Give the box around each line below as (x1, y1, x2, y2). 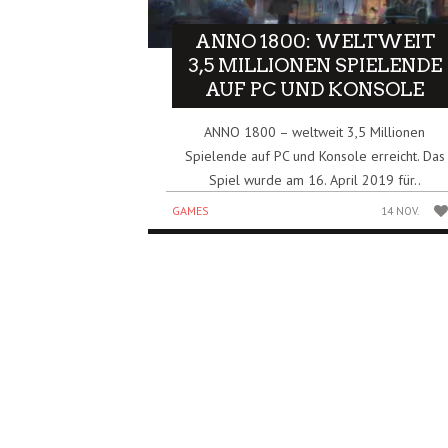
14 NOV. (381, 203, 420, 218)
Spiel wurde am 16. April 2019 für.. (208, 170, 421, 189)
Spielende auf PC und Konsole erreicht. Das (184, 146, 445, 165)
